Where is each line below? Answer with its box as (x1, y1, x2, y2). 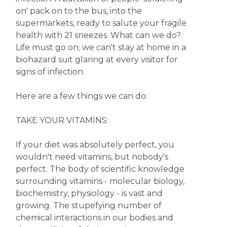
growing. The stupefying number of (15, 201, 162, 210)
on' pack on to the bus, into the (15, 6, 142, 16)
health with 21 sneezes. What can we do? (15, 30, 181, 40)
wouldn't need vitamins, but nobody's (15, 152, 168, 162)
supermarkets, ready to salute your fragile (15, 18, 186, 28)
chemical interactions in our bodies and (15, 213, 173, 222)
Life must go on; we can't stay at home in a (15, 43, 186, 52)
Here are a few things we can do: (15, 91, 147, 101)
